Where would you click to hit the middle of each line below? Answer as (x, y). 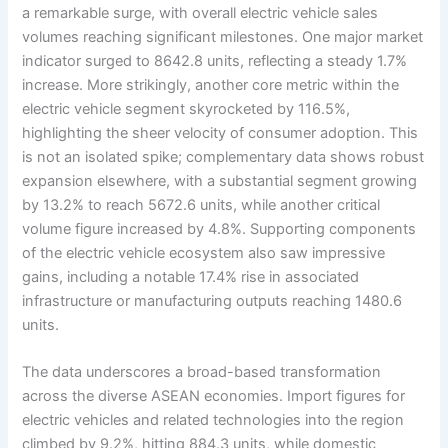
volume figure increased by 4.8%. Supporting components (219, 228)
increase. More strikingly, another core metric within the (211, 84)
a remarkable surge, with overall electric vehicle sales (200, 12)
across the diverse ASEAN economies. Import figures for (214, 396)
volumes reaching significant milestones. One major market (223, 36)
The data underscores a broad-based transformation (202, 372)
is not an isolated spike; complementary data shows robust (223, 156)
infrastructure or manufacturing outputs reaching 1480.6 (212, 300)
